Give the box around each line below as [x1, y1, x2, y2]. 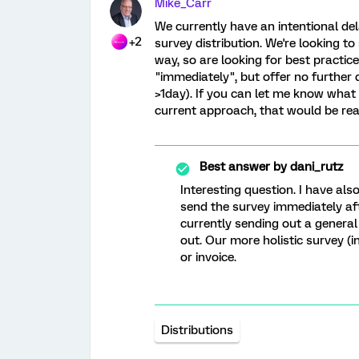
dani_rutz [287, 159, 343, 174]
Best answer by [200, 159, 287, 174]
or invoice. [180, 250, 236, 264]
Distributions [161, 323, 233, 337]
